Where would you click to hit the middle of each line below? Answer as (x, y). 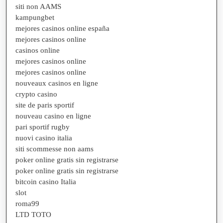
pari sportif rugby (43, 127)
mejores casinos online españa (62, 28)
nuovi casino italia (44, 138)
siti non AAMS (38, 6)
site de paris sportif (45, 105)
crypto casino (36, 94)
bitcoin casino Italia (46, 181)
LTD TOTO (33, 214)
